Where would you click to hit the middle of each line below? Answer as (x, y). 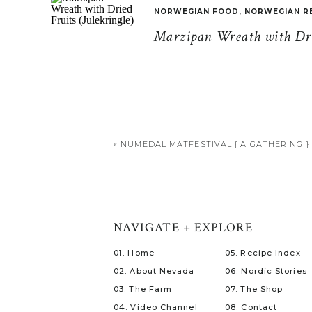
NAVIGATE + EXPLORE (184, 227)
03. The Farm (143, 289)
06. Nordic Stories (266, 271)
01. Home (134, 253)
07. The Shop (254, 289)
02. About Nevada (154, 271)
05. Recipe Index (263, 253)
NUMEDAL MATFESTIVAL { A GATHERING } (215, 144)
